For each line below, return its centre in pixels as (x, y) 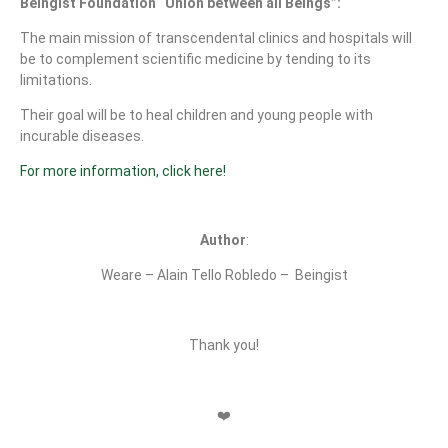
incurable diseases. (82, 136)
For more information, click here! (123, 171)
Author (222, 240)
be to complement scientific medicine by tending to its (195, 59)
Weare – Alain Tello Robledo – (194, 275)
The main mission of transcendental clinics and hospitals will (216, 38)
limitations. (56, 80)
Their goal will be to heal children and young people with (196, 115)
